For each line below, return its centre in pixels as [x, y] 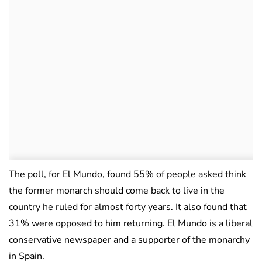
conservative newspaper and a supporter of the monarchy [129, 240]
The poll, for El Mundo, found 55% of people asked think [127, 175]
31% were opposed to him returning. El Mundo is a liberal [131, 224]
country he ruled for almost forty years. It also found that [128, 207]
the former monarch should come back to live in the [117, 191]
